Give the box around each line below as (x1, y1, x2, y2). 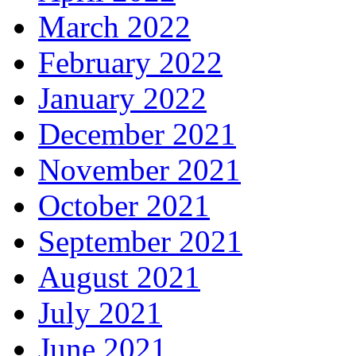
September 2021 (38, 224, 242, 259)
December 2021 (38, 117, 236, 152)
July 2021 (38, 296, 162, 331)
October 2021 (38, 188, 210, 223)
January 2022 (38, 81, 207, 116)
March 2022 (38, 10, 191, 44)
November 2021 (38, 153, 241, 188)
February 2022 (38, 45, 222, 80)
